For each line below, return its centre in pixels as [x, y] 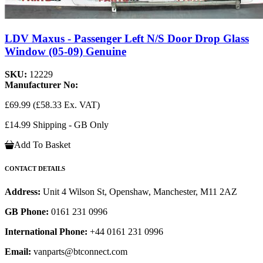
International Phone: [46, 231]
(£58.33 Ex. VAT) [66, 104]
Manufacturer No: [41, 85]
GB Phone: [27, 211]
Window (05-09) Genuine [65, 52]
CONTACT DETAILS [35, 168]
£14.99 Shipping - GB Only [57, 124]
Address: [24, 191]
